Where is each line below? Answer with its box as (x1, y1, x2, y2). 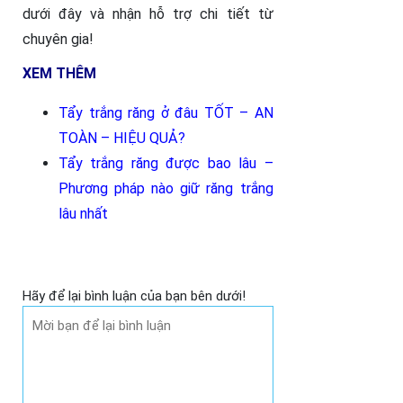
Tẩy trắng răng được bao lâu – (58, 155, 273, 173)
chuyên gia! (22, 31, 94, 49)
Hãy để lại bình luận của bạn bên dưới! (22, 288, 246, 305)
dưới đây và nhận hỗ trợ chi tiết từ (22, 5, 273, 23)
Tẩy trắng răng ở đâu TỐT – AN (58, 104, 273, 122)
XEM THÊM (22, 65, 96, 83)
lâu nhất (58, 205, 108, 223)
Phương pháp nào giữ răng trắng (58, 180, 273, 198)
